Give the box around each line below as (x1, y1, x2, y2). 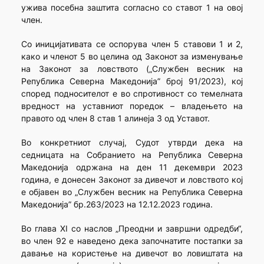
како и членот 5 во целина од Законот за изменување (21, 51, 243, 62)
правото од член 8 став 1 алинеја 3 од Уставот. (21, 113, 210, 124)
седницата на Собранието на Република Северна (21, 150, 243, 160)
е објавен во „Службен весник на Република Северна (21, 187, 243, 197)
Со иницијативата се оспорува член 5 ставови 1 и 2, (21, 39, 243, 49)
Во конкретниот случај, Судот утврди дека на (21, 137, 243, 148)
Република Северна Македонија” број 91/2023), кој (21, 76, 243, 87)
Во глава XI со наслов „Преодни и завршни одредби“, (21, 223, 243, 234)
